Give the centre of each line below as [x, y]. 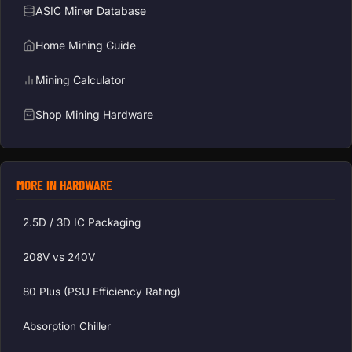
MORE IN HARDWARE [64, 184]
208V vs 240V [59, 257]
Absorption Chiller [67, 326]
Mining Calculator [80, 80]
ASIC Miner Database [91, 11]
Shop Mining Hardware [94, 115]
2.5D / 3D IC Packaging [82, 222]
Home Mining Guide [86, 46]
